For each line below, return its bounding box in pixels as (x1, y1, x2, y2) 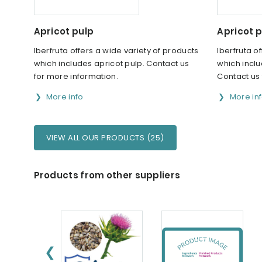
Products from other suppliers (33, 169, 181, 182)
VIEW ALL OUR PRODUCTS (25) (46, 132, 164, 144)
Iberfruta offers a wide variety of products (33, 45, 199, 57)
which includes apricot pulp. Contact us (33, 58, 189, 70)
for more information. (33, 71, 118, 82)
